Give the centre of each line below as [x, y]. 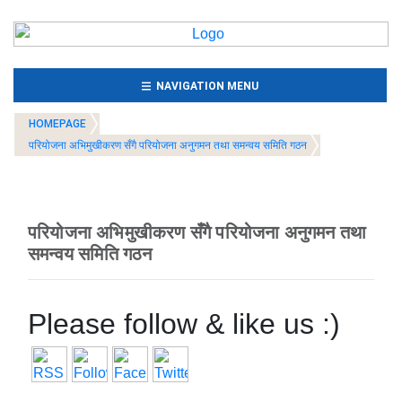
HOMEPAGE [57, 124]
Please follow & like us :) [184, 324]
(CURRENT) [288, 85]
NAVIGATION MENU [205, 86]
